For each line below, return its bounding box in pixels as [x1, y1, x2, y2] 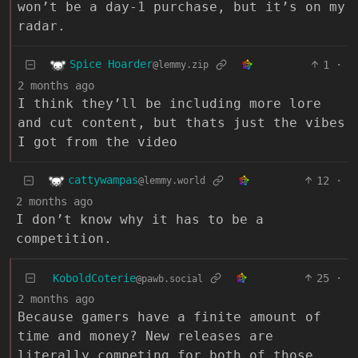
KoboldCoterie [53, 271, 136, 284]
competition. [16, 230, 112, 246]
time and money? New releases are [18, 328, 273, 344]
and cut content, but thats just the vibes [18, 114, 345, 130]
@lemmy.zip [153, 59, 209, 71]
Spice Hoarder [70, 58, 153, 71]
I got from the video [18, 133, 177, 149]
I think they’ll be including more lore [18, 95, 321, 111]
